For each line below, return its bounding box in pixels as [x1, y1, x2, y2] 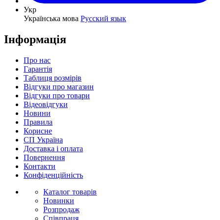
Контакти [24, 162, 55, 170]
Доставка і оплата [24, 144, 83, 153]
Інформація [4, 32, 66, 46]
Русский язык [81, 14, 126, 23]
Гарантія [24, 64, 52, 73]
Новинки [43, 196, 74, 205]
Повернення [24, 153, 65, 162]
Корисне [24, 126, 52, 135]
